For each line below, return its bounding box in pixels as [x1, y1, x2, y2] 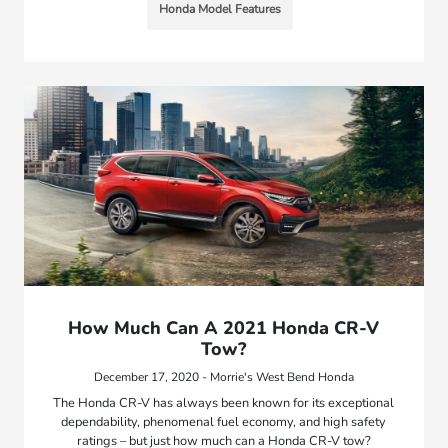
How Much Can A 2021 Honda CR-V [68, 315, 380, 340]
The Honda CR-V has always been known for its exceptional [53, 393, 395, 412]
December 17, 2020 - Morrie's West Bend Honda [93, 368, 354, 385]
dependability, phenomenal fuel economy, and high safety [61, 412, 387, 431]
